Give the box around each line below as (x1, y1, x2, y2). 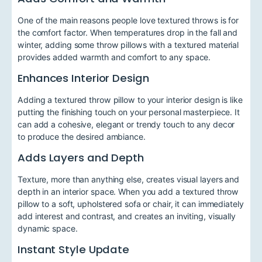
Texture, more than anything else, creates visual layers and (18, 174, 240, 185)
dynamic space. (18, 223, 78, 234)
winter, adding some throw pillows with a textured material (18, 39, 239, 50)
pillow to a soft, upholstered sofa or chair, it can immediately (18, 199, 244, 209)
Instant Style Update (18, 242, 129, 257)
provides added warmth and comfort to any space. (18, 51, 211, 62)
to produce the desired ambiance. (18, 131, 146, 142)
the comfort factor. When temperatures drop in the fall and (18, 27, 238, 37)
